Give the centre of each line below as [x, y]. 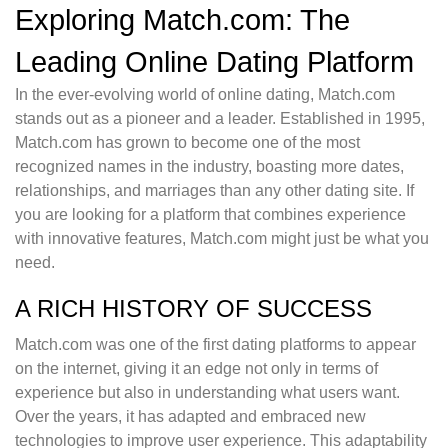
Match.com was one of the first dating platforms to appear [215, 345]
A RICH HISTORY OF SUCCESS [193, 309]
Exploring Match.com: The [182, 20]
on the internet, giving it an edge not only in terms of [196, 369]
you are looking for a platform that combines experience [210, 215]
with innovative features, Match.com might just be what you [222, 239]
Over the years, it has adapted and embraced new [190, 417]
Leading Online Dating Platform [214, 62]
